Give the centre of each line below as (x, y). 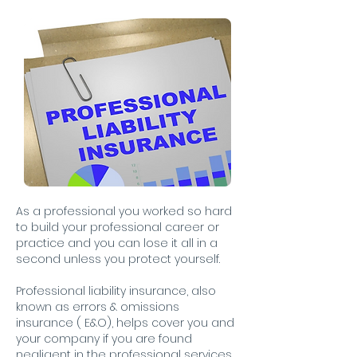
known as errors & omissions (98, 307)
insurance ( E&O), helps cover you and (125, 323)
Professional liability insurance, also (116, 291)
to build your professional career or (118, 227)
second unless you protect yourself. (118, 259)
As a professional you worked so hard (124, 211)
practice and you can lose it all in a (117, 243)
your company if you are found (104, 339)
